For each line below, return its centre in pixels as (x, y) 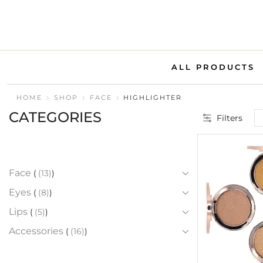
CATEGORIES (55, 117)
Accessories (36, 231)
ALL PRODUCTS (213, 68)
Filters (230, 118)
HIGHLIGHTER (152, 98)
